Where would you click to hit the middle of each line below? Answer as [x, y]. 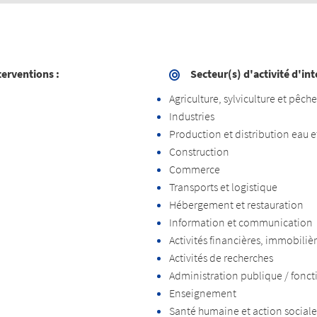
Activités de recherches [221, 257]
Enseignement [203, 293]
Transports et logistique [223, 186]
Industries [192, 116]
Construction [199, 151]
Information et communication [241, 222]
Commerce [195, 169]
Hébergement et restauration [236, 204]
